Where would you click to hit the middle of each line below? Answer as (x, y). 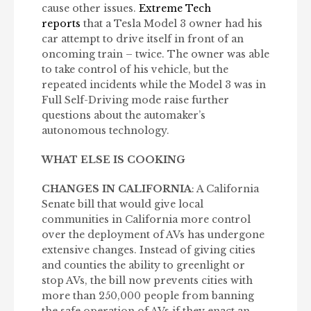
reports (61, 24)
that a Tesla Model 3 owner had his (171, 24)
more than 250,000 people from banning (148, 296)
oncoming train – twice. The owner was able (155, 54)
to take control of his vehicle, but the (135, 70)
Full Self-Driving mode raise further (135, 100)
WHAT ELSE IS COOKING (114, 160)
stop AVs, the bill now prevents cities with (147, 281)
